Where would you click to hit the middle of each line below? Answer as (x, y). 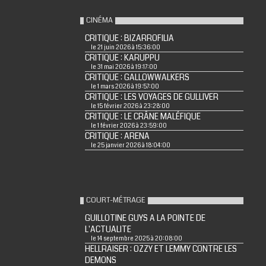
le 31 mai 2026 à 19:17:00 (124, 67)
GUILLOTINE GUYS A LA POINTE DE (145, 218)
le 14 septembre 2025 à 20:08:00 (136, 239)
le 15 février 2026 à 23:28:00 (130, 107)
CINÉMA (99, 20)
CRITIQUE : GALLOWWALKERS (137, 78)
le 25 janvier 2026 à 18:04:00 (130, 146)
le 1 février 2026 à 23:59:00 (129, 126)
